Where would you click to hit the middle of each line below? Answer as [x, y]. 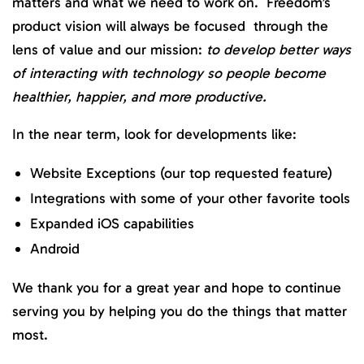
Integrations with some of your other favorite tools [190, 199]
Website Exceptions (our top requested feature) [181, 173]
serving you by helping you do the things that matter [180, 311]
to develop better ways [279, 49]
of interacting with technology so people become [169, 73]
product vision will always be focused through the [170, 26]
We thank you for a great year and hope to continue [177, 287]
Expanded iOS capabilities [112, 224]
